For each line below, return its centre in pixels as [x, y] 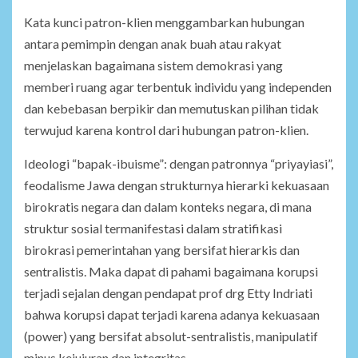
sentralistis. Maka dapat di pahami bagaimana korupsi [171, 272]
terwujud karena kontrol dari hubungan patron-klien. [166, 130]
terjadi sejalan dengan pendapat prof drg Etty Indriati [168, 293]
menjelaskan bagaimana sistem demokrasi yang [153, 66]
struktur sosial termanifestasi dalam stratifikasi [153, 229]
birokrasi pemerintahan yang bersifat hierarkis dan [162, 250]
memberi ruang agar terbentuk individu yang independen [178, 87]
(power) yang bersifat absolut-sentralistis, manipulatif [171, 336]
